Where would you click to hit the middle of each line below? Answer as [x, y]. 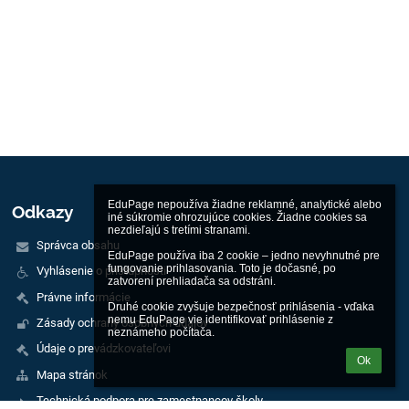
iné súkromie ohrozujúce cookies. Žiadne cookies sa [237, 217]
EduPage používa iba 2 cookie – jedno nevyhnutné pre [244, 256]
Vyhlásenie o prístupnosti [101, 271]
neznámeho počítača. [161, 332]
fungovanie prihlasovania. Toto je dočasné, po [222, 268]
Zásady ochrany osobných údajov [122, 322]
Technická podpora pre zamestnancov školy [149, 400]
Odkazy [43, 212]
